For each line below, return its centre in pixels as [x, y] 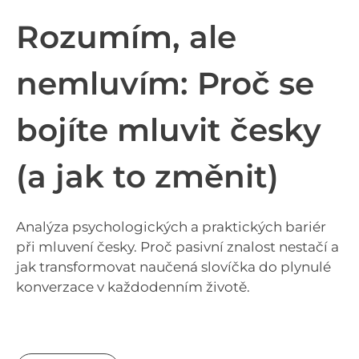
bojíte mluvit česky [169, 129]
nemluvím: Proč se [165, 83]
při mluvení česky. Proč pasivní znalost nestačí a [177, 246]
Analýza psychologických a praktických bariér [171, 226]
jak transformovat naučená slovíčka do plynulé [173, 266]
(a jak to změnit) [147, 176]
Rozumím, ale [126, 36]
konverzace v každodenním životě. [133, 286]
